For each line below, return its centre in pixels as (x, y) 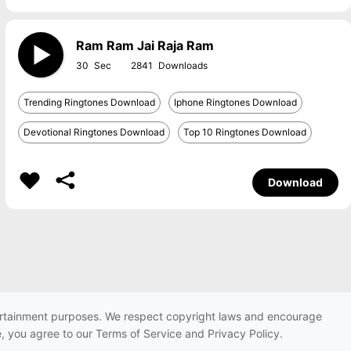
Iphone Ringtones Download (235, 102)
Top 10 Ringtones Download (244, 132)
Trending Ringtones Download (89, 102)
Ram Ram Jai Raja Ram (145, 45)
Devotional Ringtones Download (94, 132)
